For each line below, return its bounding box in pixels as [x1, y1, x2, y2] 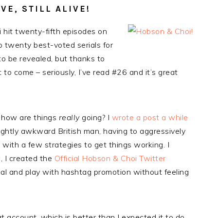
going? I [79, 112, 112, 122]
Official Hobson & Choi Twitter [54, 153, 166, 163]
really [58, 112, 80, 122]
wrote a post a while [111, 112, 188, 122]
